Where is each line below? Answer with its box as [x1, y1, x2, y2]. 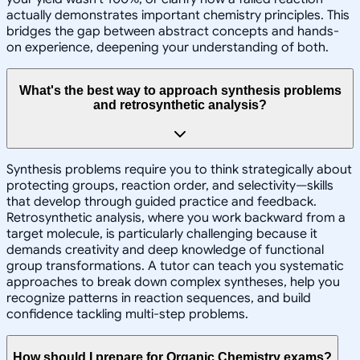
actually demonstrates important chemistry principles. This [6, 7, 350, 24]
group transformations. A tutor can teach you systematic [6, 258, 344, 275]
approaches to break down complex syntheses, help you [6, 274, 340, 291]
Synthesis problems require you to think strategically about [6, 162, 352, 178]
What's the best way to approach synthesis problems [18, 83, 342, 97]
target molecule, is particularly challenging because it [6, 226, 317, 243]
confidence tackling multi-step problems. [6, 306, 248, 323]
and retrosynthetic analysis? [93, 97, 267, 112]
